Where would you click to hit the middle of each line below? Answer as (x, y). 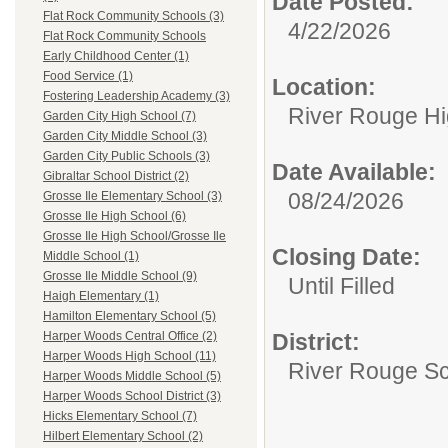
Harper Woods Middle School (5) (132, 376)
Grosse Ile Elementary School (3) (132, 196)
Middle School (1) (91, 256)
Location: (324, 86)
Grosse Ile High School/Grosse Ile (134, 236)
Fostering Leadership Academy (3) (136, 96)
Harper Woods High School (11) (129, 356)
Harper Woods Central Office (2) (130, 336)
